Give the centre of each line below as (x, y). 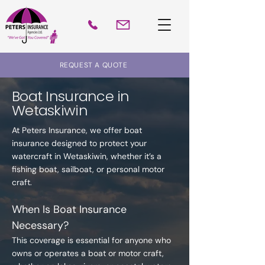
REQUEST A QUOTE (93, 65)
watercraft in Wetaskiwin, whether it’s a (87, 156)
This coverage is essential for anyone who (91, 240)
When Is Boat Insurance (69, 209)
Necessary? (40, 225)
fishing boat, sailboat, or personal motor (88, 169)
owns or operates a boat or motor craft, (88, 253)
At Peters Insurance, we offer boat (77, 130)
